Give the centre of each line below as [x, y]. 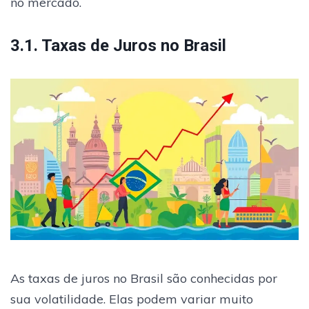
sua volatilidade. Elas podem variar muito [132, 299]
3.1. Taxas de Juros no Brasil [118, 46]
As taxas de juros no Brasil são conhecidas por [144, 279]
